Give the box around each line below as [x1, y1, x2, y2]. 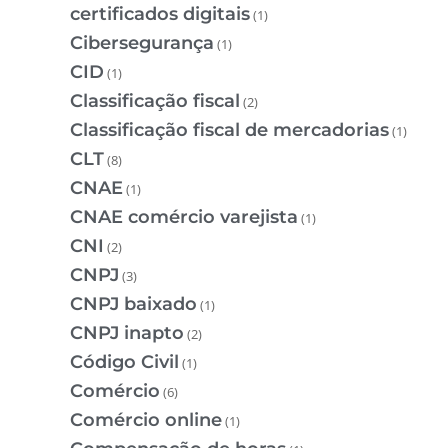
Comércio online [70, 408, 222, 431]
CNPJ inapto [70, 321, 184, 344]
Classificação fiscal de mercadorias [70, 118, 389, 141]
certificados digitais [70, 2, 250, 25]
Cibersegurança [70, 31, 214, 54]
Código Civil [70, 350, 179, 373]
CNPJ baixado [70, 292, 197, 315]
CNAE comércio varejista [70, 205, 298, 228]
